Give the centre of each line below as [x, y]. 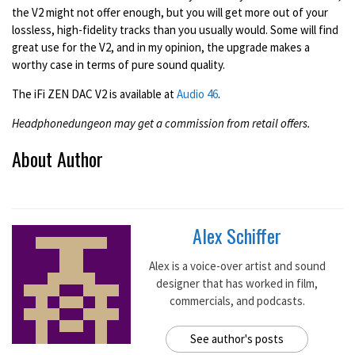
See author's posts [237, 339]
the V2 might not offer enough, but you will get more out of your [170, 13]
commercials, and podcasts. [237, 301]
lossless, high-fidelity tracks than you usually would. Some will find [175, 30]
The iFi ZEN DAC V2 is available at [94, 94]
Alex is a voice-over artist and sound [237, 266]
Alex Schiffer [237, 236]
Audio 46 [197, 94]
